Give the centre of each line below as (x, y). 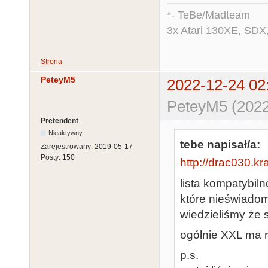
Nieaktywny (66, 133)
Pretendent (60, 121)
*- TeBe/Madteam (208, 15)
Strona (51, 61)
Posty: (51, 157)
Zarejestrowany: (68, 146)
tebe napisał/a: (220, 144)
